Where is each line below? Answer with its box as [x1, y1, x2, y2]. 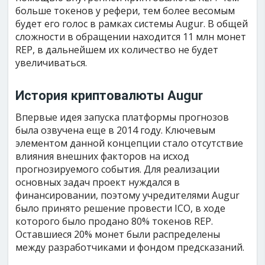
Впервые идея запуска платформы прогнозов [15, 111, 230, 124]
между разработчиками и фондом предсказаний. [15, 241, 245, 254]
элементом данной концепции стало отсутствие [15, 137, 244, 150]
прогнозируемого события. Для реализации [15, 163, 220, 176]
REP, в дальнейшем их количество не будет [15, 43, 219, 56]
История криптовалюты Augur [15, 88, 203, 103]
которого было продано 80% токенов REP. [15, 215, 214, 228]
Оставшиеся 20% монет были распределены [15, 228, 221, 241]
